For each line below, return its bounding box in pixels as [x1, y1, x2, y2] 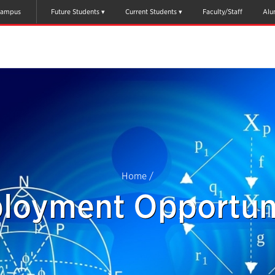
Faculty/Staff [203, 7, 242, 16]
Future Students [51, 7, 99, 16]
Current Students [125, 7, 177, 16]
